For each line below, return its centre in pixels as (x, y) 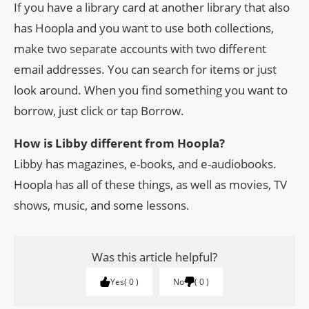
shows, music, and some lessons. (102, 206)
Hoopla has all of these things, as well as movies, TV (150, 185)
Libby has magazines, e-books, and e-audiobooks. (145, 164)
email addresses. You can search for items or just (145, 70)
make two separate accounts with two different (140, 49)
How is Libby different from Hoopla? (119, 143)
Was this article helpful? (154, 257)
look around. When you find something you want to (151, 90)
